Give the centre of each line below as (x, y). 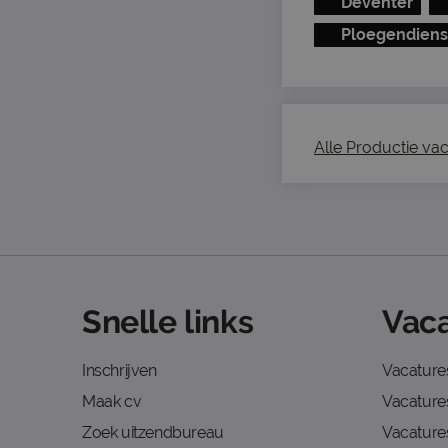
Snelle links (168, 321)
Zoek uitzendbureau (153, 432)
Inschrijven (119, 370)
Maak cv (112, 401)
